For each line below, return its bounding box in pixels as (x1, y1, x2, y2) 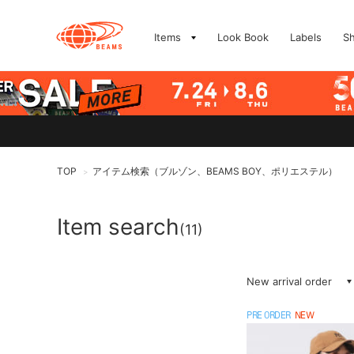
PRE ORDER (247, 311, 291, 321)
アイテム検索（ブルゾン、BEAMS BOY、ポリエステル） (92, 165, 337, 177)
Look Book (217, 31, 269, 43)
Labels (290, 31, 322, 43)
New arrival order (247, 275, 332, 288)
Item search (57, 213, 179, 240)
